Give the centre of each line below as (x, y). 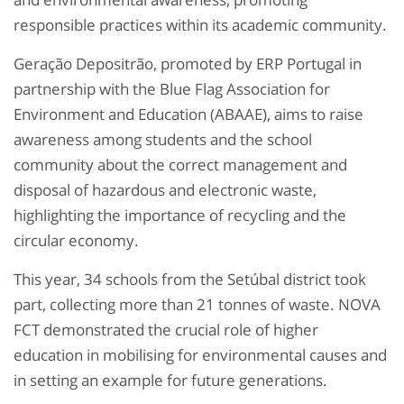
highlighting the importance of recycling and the (180, 216)
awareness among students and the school (163, 140)
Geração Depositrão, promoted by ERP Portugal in (188, 64)
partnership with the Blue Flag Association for (172, 89)
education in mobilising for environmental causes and (200, 355)
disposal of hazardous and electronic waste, (165, 190)
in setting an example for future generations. (170, 381)
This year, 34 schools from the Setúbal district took (190, 280)
